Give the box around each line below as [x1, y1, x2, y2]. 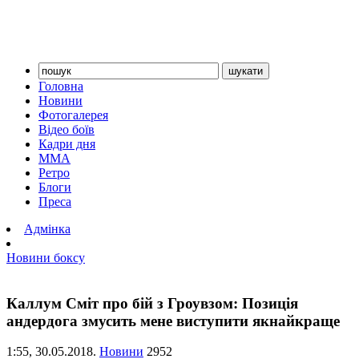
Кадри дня [38, 137, 95, 151]
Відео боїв [38, 123, 95, 136]
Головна [38, 79, 83, 93]
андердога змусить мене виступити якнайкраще [6, 312, 340, 329]
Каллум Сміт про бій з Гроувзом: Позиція [6, 294, 298, 312]
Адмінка [24, 222, 71, 236]
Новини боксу [6, 251, 85, 264]
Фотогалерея [38, 108, 108, 122]
